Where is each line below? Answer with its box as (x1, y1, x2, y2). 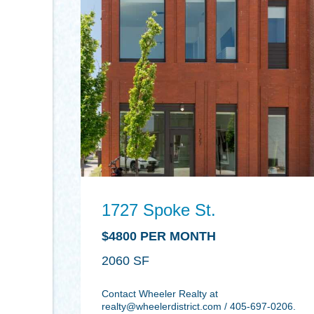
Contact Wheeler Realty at (102, 287, 218, 299)
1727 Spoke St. (102, 200, 216, 220)
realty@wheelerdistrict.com (102, 300, 221, 312)
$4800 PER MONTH (102, 229, 216, 244)
